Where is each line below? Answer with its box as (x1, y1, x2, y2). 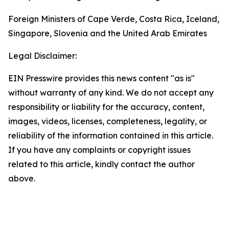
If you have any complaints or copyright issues (8, 145, 191, 155)
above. (8, 173, 35, 184)
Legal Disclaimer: (8, 51, 77, 61)
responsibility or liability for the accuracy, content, (8, 102, 204, 112)
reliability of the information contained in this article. (8, 130, 213, 141)
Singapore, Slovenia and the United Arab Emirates (8, 28, 207, 38)
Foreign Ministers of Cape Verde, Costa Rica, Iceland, (8, 14, 219, 24)
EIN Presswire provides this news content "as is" (8, 73, 195, 83)
